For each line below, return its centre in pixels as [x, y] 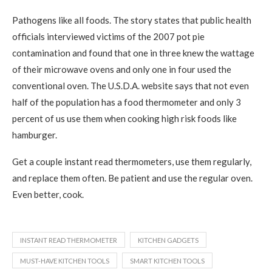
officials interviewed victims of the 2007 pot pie [108, 36]
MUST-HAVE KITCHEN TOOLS [65, 261]
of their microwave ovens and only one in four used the [122, 69]
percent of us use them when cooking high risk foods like [124, 118]
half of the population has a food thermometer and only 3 [127, 102]
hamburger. [35, 135]
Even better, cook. [48, 194]
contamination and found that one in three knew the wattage [133, 53]
